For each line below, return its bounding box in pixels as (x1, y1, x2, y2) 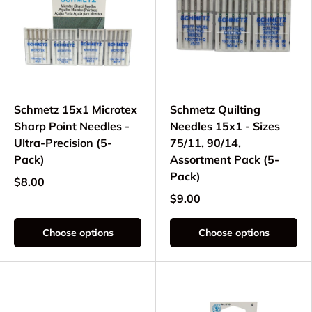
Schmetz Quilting (170, 102, 260, 117)
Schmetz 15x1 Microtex (14, 102, 137, 117)
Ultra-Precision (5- (14, 136, 112, 150)
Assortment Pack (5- (170, 153, 279, 167)
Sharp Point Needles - (14, 119, 130, 134)
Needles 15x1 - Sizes (170, 119, 280, 134)
